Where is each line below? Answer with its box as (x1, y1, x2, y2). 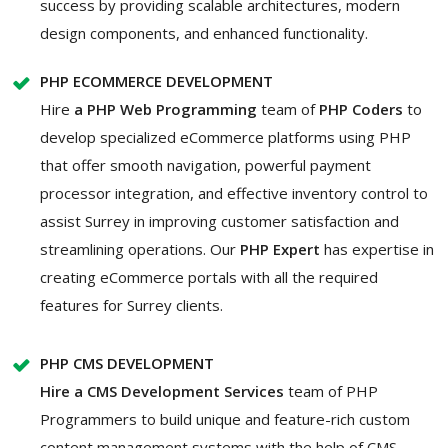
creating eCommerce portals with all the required (40, 267, 378, 288)
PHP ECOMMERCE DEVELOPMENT (40, 71, 273, 92)
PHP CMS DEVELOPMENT (40, 353, 214, 374)
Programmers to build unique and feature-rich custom (40, 409, 410, 430)
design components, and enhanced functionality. (40, 23, 368, 44)
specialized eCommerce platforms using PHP (100, 127, 411, 148)
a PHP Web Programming (74, 99, 261, 120)
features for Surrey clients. (40, 295, 223, 316)
